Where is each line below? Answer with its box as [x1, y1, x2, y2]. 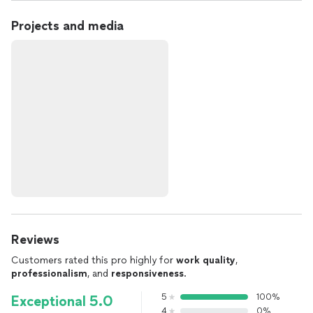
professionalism [11, 268, 87, 279]
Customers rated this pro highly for [11, 254, 176, 266]
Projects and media [11, 18, 124, 34]
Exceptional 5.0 [11, 293, 113, 310]
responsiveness [111, 268, 184, 279]
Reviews [11, 232, 59, 247]
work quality [176, 254, 235, 266]
